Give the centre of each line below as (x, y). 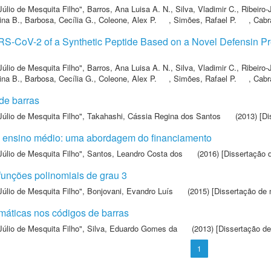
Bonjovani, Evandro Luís (130, 191)
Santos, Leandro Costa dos (135, 153)
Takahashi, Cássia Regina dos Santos (154, 116)
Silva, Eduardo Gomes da (132, 228)
